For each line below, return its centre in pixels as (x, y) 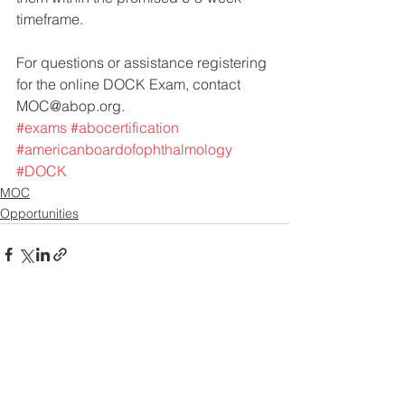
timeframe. (52, 19)
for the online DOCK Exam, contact (130, 84)
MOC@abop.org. (71, 106)
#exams (42, 127)
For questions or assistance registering (143, 62)
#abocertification (125, 127)
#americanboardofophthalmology (124, 149)
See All (269, 320)
